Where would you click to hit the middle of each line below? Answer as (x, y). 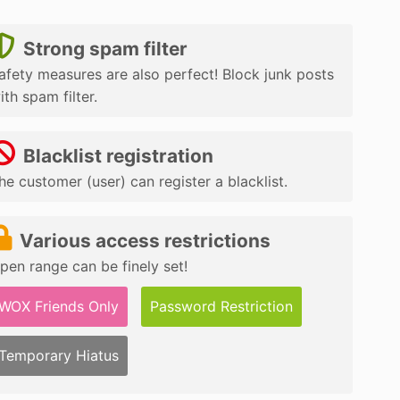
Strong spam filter (105, 48)
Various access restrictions (145, 240)
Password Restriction (222, 306)
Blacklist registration (118, 155)
